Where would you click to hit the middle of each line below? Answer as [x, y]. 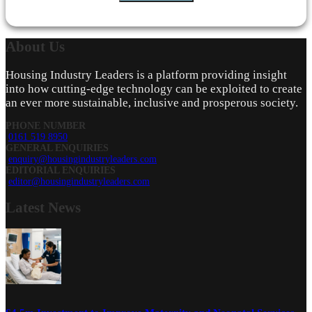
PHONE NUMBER [46, 125]
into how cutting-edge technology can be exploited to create [154, 88]
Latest [27, 207]
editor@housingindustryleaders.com [79, 181]
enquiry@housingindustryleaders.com [83, 159]
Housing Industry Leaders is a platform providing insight [146, 75]
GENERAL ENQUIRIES [57, 148]
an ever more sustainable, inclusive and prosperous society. [152, 102]
